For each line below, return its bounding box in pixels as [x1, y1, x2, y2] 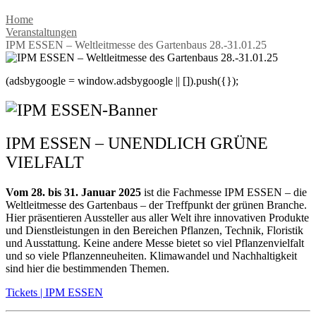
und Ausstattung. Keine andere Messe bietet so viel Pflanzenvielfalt [6, 237, 304, 250]
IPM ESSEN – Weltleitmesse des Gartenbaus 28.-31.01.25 [6, 38, 267, 51]
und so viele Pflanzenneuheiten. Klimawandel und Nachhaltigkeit [6, 250, 297, 262]
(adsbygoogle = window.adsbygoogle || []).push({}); [6, 74, 238, 87]
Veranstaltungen [6, 25, 77, 38]
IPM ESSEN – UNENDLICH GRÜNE [6, 134, 268, 153]
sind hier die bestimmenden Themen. [6, 262, 169, 275]
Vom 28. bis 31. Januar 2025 [6, 186, 141, 199]
